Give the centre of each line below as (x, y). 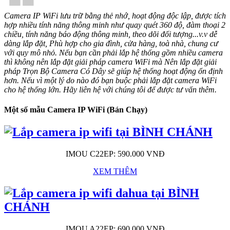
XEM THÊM (115, 171)
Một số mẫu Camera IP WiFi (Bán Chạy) (77, 110)
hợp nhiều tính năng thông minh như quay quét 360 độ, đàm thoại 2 (115, 25)
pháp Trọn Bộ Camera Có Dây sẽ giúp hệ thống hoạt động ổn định (113, 71)
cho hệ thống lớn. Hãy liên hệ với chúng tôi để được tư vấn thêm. (111, 89)
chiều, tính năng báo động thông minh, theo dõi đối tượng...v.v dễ (111, 34)
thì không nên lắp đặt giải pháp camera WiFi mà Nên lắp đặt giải (110, 62)
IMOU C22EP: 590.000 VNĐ (115, 154)
